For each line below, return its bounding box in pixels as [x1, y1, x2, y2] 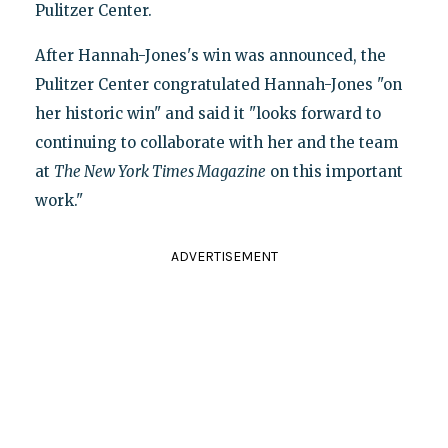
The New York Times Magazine [53, 162, 266, 182]
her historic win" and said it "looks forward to [34, 104, 381, 124]
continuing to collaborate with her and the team [34, 133, 398, 153]
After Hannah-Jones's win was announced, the [34, 46, 386, 66]
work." [34, 191, 83, 211]
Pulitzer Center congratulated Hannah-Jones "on [34, 75, 402, 95]
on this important [265, 162, 403, 182]
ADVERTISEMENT [170, 248, 278, 266]
